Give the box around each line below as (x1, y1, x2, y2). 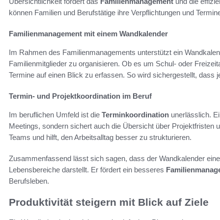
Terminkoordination (102, 110, 169, 119)
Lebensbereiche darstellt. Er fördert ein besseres (9, 165, 166, 174)
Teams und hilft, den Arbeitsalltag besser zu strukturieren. (9, 133, 192, 142)
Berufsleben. (9, 177, 49, 186)
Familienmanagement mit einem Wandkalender (9, 29, 168, 38)
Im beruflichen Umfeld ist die (9, 110, 102, 119)
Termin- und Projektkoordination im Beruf (9, 92, 152, 101)
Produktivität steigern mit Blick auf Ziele (9, 196, 209, 208)
